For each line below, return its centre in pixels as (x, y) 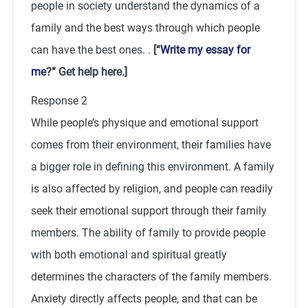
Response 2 (59, 100)
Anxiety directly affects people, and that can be (144, 298)
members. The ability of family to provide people (148, 232)
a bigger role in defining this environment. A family (153, 166)
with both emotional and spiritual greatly (129, 254)
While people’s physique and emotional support (145, 122)
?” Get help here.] (87, 71)
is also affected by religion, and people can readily (152, 188)
